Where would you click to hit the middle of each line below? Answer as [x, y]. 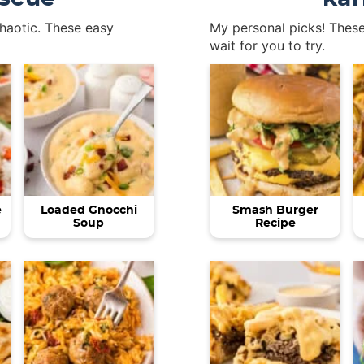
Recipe [275, 223]
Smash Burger [275, 210]
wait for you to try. [267, 46]
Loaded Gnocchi [89, 210]
